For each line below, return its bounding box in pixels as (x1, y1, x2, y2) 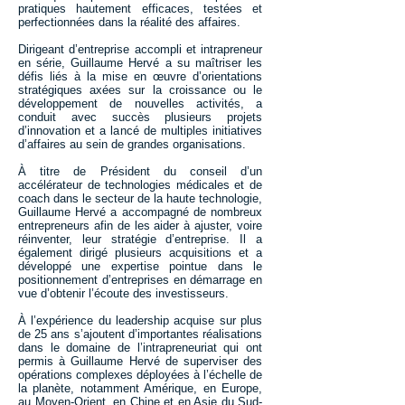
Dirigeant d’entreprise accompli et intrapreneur (18, 42, 262, 56)
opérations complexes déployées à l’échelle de (18, 368, 262, 381)
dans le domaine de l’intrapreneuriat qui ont (18, 341, 262, 354)
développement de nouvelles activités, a (18, 97, 262, 110)
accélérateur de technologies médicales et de (18, 178, 262, 192)
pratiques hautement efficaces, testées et (18, 2, 262, 15)
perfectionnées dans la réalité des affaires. (18, 15, 240, 29)
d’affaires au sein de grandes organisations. (18, 137, 246, 151)
